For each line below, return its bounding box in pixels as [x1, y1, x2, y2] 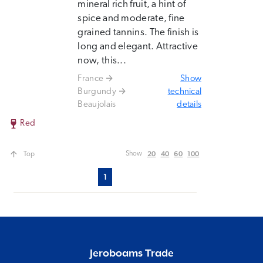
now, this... [77, 56, 127, 66]
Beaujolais [77, 100, 116, 109]
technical [167, 87, 202, 96]
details [177, 100, 202, 109]
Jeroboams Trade [89, 248, 174, 259]
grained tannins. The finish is [77, 28, 199, 38]
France [77, 75, 104, 83]
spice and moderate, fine [77, 14, 185, 23]
